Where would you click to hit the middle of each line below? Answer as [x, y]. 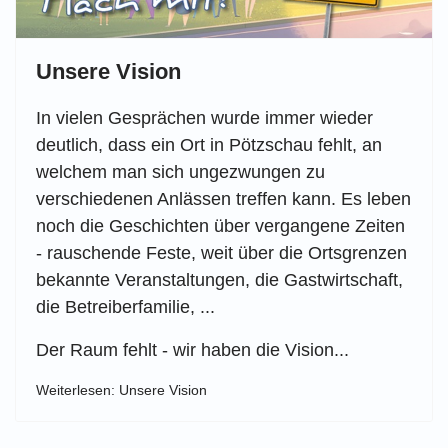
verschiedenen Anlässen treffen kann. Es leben [223, 199]
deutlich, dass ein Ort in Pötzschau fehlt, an [209, 145]
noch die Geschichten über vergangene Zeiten [220, 226]
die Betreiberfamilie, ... [128, 307]
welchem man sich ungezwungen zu [180, 172]
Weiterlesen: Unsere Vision [121, 390]
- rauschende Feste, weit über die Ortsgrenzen [221, 253]
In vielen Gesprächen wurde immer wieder [204, 118]
